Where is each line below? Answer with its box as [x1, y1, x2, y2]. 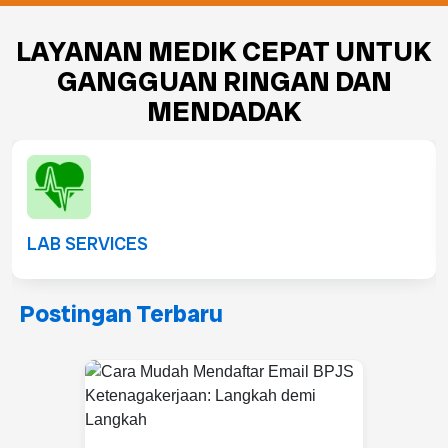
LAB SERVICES [27, 232, 148, 256]
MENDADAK [146, 93, 302, 131]
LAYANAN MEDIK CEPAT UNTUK [16, 33, 432, 71]
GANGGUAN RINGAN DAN [56, 63, 392, 101]
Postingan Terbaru [20, 298, 223, 330]
